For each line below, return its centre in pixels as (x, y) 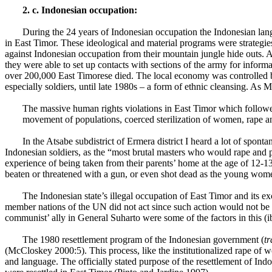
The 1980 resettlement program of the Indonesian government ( (143, 240)
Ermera (141, 141)
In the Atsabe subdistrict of (74, 141)
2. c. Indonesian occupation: (80, 10)
